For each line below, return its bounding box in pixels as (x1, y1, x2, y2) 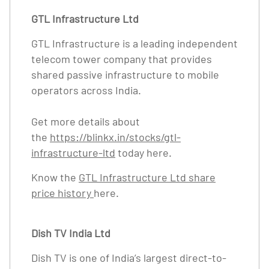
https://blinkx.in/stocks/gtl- (50, 130, 181, 144)
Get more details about (31, 115, 140, 128)
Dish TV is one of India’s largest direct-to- (31, 251, 226, 264)
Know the (31, 171, 79, 184)
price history (31, 186, 94, 199)
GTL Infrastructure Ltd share (79, 171, 216, 184)
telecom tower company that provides (31, 52, 212, 65)
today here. (115, 146, 172, 159)
